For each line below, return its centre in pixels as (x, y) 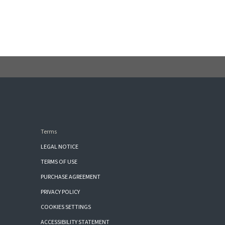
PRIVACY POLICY (61, 192)
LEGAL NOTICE (60, 147)
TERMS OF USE (59, 162)
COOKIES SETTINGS (66, 207)
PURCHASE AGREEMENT (71, 177)
